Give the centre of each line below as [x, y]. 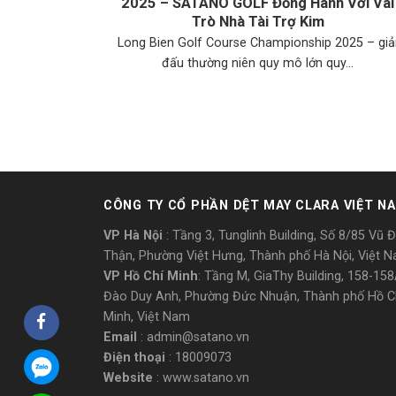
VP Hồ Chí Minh [151, 277]
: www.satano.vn [201, 378]
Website [128, 378]
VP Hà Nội [133, 236]
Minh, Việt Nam [147, 317]
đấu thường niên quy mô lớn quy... [258, 63]
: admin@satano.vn [193, 338]
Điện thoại [134, 358]
